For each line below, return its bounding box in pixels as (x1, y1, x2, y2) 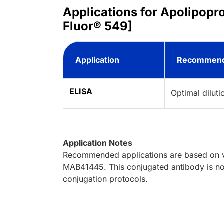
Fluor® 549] (63, 19, 132, 34)
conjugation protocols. (63, 174, 148, 184)
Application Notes (63, 138, 132, 148)
